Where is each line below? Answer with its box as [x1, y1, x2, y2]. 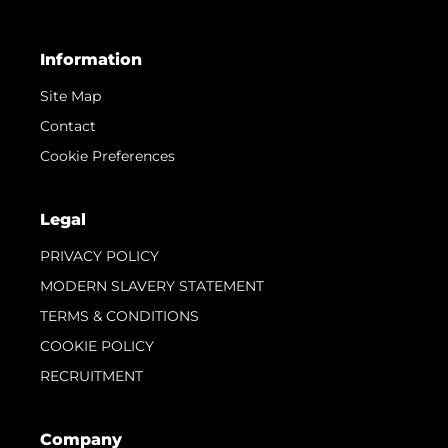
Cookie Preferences [40, 147, 175, 166]
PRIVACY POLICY [40, 247, 159, 266]
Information [40, 50, 142, 70]
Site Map [40, 87, 101, 106]
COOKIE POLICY [40, 337, 154, 356]
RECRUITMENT [40, 367, 143, 386]
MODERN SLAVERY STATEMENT [40, 277, 264, 296]
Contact [40, 117, 96, 136]
